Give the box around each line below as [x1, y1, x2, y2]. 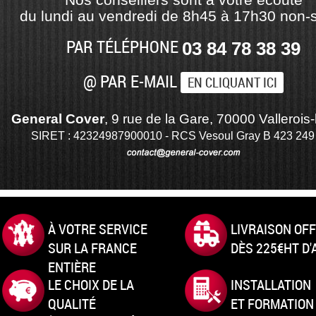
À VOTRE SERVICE [48, 219, 148, 238]
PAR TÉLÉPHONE [66, 35, 182, 58]
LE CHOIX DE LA [48, 275, 135, 295]
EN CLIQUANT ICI [187, 73, 277, 92]
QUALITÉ [48, 294, 97, 314]
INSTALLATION [231, 275, 311, 295]
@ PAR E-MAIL [83, 70, 181, 93]
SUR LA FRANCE [48, 238, 138, 257]
